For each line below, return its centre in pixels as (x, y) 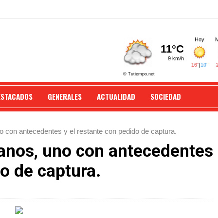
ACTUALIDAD (116, 96)
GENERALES (65, 96)
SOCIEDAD (166, 96)
